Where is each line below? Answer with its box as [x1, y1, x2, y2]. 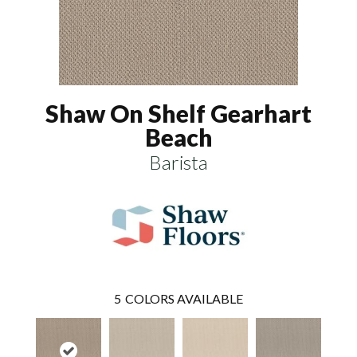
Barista [149, 151, 208, 174]
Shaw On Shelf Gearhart [45, 99, 312, 127]
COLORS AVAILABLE [125, 291, 243, 306]
